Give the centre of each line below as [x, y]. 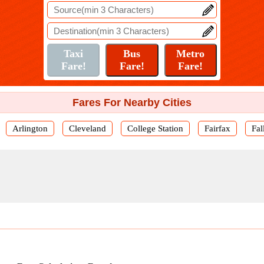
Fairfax [217, 128]
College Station [155, 128]
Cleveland [87, 128]
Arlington [30, 128]
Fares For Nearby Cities [132, 103]
